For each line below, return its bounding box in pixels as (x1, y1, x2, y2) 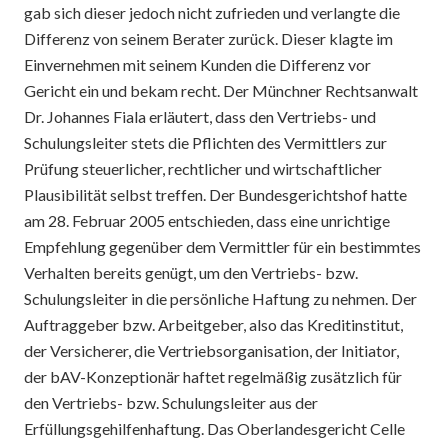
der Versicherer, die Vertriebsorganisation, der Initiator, (24, 341, 399, 360)
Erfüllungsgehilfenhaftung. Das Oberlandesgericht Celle (24, 419, 405, 438)
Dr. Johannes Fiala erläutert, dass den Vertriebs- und (24, 107, 376, 126)
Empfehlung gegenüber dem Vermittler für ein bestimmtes (24, 237, 421, 256)
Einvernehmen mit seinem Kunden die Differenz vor (24, 55, 371, 74)
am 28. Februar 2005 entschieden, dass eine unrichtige (24, 211, 390, 230)
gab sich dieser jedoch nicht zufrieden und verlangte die (24, 3, 400, 22)
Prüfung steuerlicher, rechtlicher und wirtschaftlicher (24, 159, 382, 178)
